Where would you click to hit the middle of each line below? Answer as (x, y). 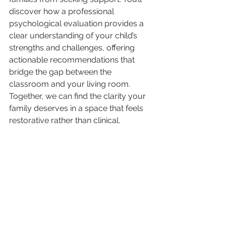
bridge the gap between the (61, 72)
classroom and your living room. (71, 84)
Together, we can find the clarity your (78, 96)
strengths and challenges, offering (73, 48)
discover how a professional (63, 11)
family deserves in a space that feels (77, 108)
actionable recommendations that (73, 60)
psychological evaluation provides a (77, 23)
